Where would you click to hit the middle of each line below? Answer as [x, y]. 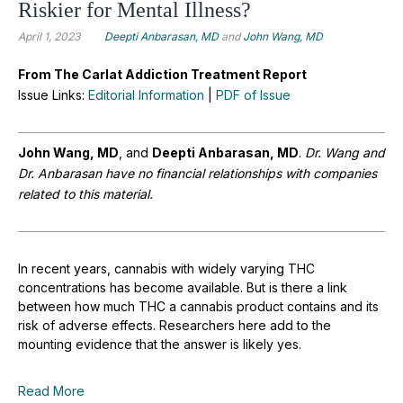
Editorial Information [146, 94]
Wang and [353, 152]
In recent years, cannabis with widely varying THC [166, 268]
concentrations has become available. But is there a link [183, 287]
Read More [51, 390]
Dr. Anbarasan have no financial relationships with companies [197, 173]
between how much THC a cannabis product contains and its [198, 306]
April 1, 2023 [49, 36]
